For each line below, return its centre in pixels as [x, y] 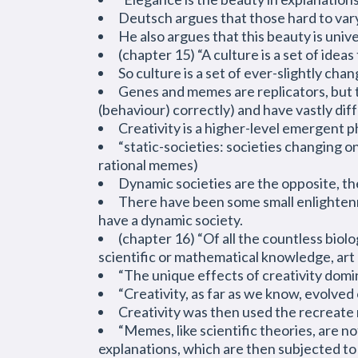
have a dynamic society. [171, 220]
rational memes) [148, 165]
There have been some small [207, 201]
